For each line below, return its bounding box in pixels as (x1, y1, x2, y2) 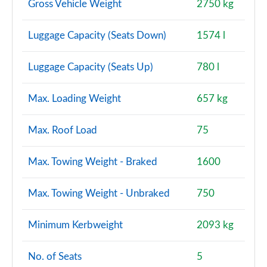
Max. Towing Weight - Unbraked (28, 188, 170, 198)
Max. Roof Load (28, 125, 97, 135)
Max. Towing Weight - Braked (28, 157, 157, 167)
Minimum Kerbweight (28, 220, 123, 230)
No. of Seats (28, 252, 82, 262)
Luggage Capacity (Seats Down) (28, 30, 166, 41)
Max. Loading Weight (28, 94, 121, 104)
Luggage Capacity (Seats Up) (28, 62, 153, 72)
